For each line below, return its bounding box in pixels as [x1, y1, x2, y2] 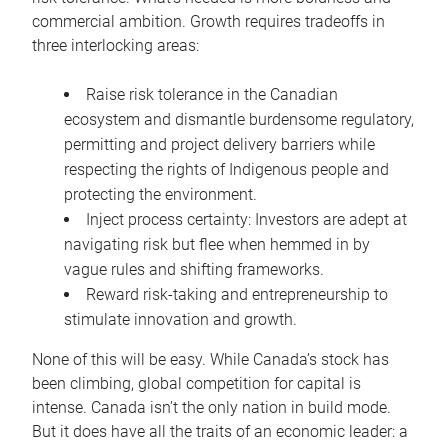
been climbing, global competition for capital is [32, 374, 361, 394]
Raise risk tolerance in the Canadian [86, 85, 338, 105]
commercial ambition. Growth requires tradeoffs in [32, 12, 385, 32]
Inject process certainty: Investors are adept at [86, 210, 407, 230]
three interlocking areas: [32, 36, 199, 56]
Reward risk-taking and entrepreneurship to [86, 285, 388, 305]
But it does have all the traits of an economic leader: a [32, 422, 408, 442]
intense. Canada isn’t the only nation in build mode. [32, 398, 391, 418]
